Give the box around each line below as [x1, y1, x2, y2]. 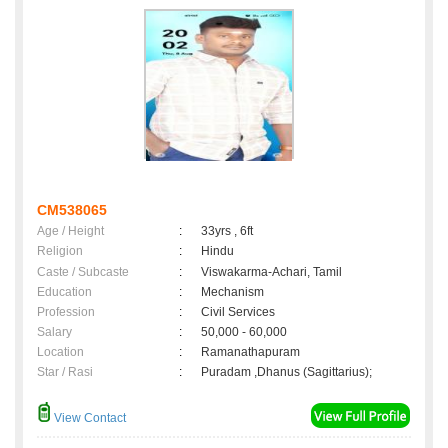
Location [37, 345, 84, 360]
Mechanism [201, 285, 264, 300]
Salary [37, 325, 72, 340]
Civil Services [201, 305, 275, 320]
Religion [37, 244, 83, 259]
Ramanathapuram [201, 345, 306, 360]
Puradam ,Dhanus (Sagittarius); [201, 365, 372, 380]
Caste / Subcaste [37, 265, 129, 280]
